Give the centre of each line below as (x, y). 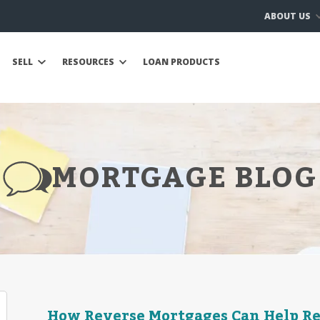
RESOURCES (89, 62)
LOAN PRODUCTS (181, 62)
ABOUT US (288, 16)
